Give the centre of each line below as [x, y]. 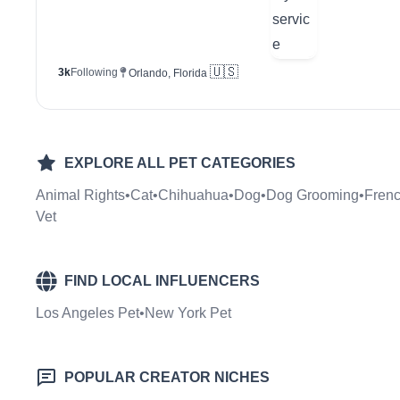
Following [94, 73]
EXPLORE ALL [115, 163]
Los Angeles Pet [87, 313]
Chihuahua [193, 196]
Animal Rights [80, 196]
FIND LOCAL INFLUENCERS [162, 281]
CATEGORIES [246, 163]
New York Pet [188, 313]
